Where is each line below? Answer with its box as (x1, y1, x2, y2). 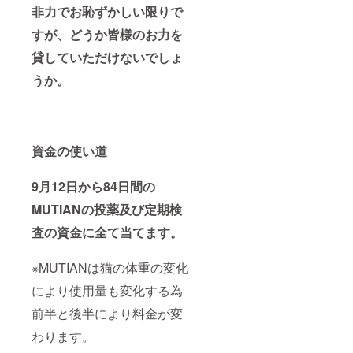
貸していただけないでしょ (32, 48, 183, 67)
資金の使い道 (32, 142, 107, 161)
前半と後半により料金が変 (32, 304, 183, 323)
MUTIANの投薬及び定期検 (32, 200, 182, 219)
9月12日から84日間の (32, 177, 155, 196)
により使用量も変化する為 (32, 281, 183, 300)
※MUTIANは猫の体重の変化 (32, 258, 188, 277)
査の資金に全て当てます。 (32, 223, 183, 242)
